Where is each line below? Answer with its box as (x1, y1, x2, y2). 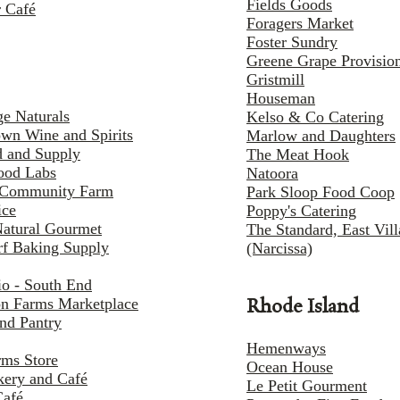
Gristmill (246, 71, 304, 89)
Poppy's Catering (246, 202, 356, 221)
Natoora (246, 164, 298, 183)
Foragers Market (246, 14, 354, 33)
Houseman (246, 89, 315, 108)
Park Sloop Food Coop (246, 183, 395, 202)
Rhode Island (246, 296, 359, 319)
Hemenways (246, 339, 326, 358)
